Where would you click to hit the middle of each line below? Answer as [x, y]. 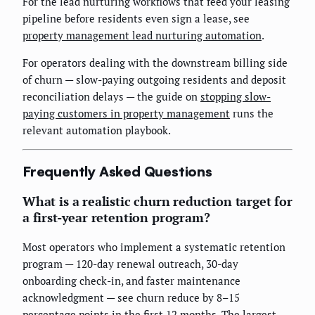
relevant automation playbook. [97, 130]
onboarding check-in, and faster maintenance [131, 281]
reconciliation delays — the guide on [111, 97]
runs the [252, 114]
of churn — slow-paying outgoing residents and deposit [154, 80]
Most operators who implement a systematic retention [154, 247]
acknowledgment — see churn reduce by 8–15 [131, 298]
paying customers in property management [126, 114]
